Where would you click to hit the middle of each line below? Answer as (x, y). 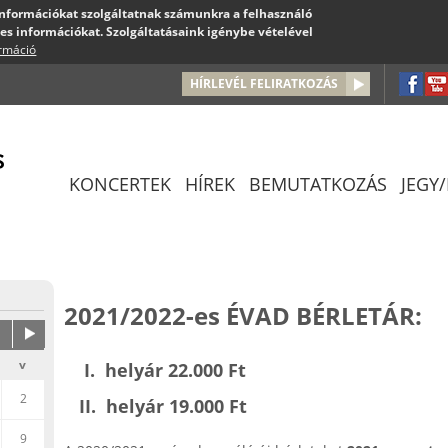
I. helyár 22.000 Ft (162, 370)
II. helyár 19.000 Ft (155, 406)
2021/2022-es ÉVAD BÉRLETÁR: (243, 315)
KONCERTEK (120, 184)
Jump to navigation (224, 74)
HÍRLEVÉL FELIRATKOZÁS (264, 83)
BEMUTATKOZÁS (318, 184)
